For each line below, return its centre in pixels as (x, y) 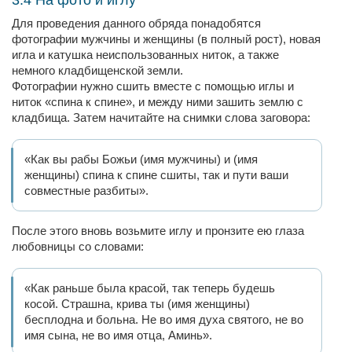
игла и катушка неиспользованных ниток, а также (145, 55)
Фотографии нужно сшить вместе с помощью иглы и (153, 86)
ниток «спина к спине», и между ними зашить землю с (158, 102)
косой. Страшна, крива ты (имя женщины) (137, 304)
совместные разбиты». (86, 191)
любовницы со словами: (78, 246)
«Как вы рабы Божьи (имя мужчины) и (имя (141, 159)
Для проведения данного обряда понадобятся (136, 23)
